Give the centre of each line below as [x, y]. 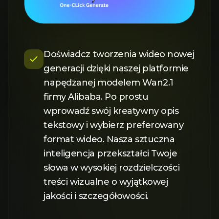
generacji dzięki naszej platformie [116, 68]
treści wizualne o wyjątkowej [106, 182]
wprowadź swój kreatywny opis [111, 111]
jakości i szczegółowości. [96, 196]
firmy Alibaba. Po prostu [96, 97]
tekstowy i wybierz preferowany [114, 125]
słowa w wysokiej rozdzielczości [112, 167]
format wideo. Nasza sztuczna [109, 139]
